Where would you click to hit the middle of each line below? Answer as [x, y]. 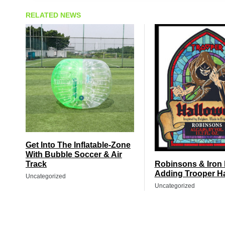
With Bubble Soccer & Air [74, 155]
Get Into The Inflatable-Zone [78, 145]
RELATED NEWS [53, 15]
